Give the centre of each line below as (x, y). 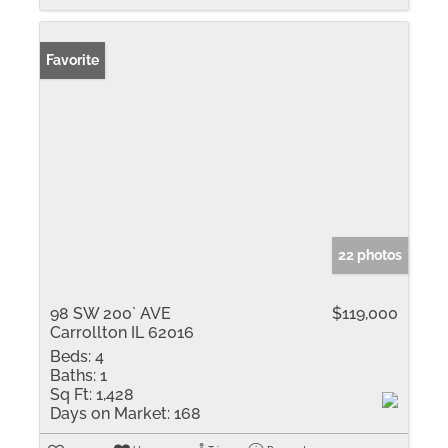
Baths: (73, 375)
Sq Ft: (71, 394)
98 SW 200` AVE (110, 313)
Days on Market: (110, 413)
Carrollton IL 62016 (122, 332)
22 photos (370, 255)
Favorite (72, 60)
